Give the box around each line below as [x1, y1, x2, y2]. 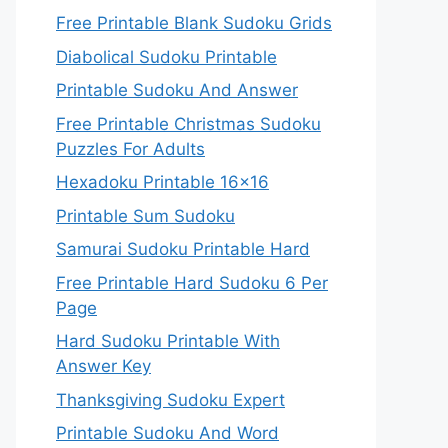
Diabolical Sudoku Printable [56, 46, 277, 67]
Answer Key [56, 356, 151, 376]
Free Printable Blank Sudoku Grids [56, 13, 332, 33]
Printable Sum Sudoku [56, 205, 235, 226]
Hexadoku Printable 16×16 [56, 172, 269, 192]
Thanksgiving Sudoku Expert [56, 389, 285, 410]
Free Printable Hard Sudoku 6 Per [56, 272, 328, 293]
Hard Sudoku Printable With [56, 331, 280, 351]
